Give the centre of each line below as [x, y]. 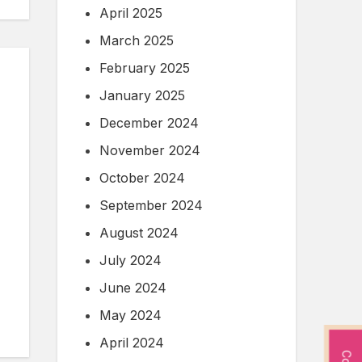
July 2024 [130, 261]
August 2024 [139, 233]
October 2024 [142, 178]
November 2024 [150, 151]
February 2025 [145, 68]
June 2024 [133, 288]
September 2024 [151, 206]
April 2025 [131, 13]
